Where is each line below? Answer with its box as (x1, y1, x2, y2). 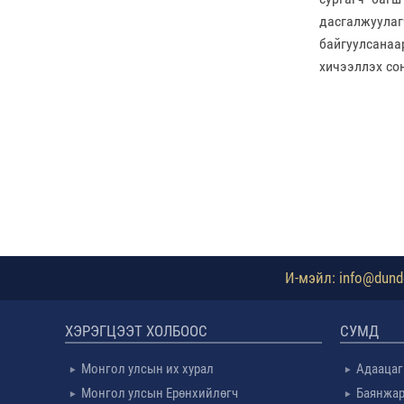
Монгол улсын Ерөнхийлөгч (81, 385, 238, 401)
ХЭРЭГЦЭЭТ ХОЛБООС (65, 322, 207, 340)
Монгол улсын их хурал (81, 361, 214, 377)
